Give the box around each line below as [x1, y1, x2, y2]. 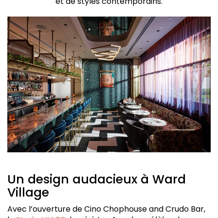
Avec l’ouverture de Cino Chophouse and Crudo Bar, [7, 203, 205, 215]
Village [7, 184, 49, 201]
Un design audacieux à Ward [7, 171, 186, 188]
